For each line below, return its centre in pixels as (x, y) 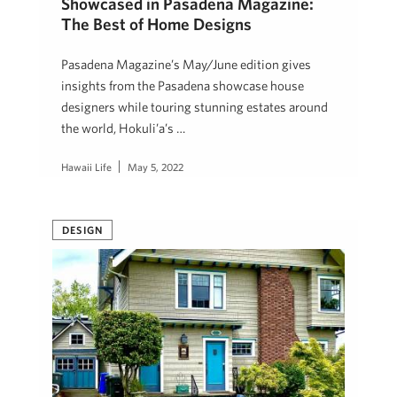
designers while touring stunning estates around (195, 107)
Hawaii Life (86, 167)
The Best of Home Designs (156, 24)
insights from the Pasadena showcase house (183, 86)
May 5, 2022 (156, 167)
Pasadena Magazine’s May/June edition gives (186, 65)
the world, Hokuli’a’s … (123, 128)
